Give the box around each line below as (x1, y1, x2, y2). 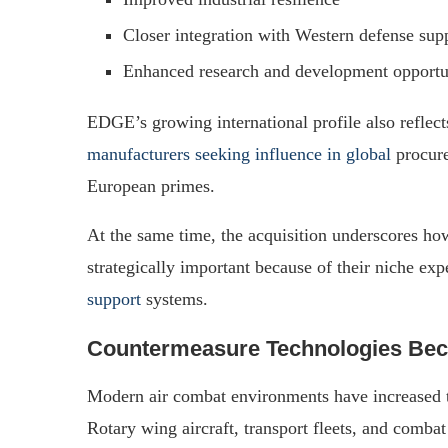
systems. (141, 288, 208, 309)
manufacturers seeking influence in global (87, 143, 391, 164)
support (87, 288, 141, 309)
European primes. (87, 175, 215, 196)
